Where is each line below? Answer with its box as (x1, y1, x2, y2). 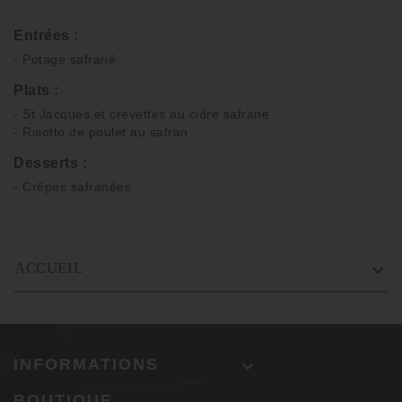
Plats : (13, 83, 59, 99)
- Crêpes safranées (13, 179, 131, 195)
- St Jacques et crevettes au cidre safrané (13, 107, 269, 122)
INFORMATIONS (13, 355, 159, 374)
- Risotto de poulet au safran (13, 125, 188, 140)
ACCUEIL (14, 259, 83, 277)
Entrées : (13, 28, 79, 44)
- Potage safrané (13, 52, 116, 67)
